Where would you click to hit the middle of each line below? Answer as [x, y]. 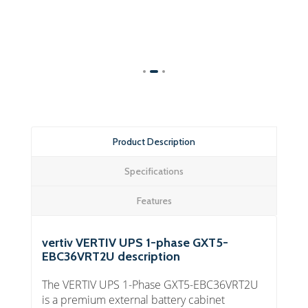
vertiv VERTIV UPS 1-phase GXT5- [135, 243]
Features [154, 201]
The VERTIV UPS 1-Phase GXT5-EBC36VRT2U [150, 285]
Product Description [154, 142]
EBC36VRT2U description [111, 257]
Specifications [154, 172]
